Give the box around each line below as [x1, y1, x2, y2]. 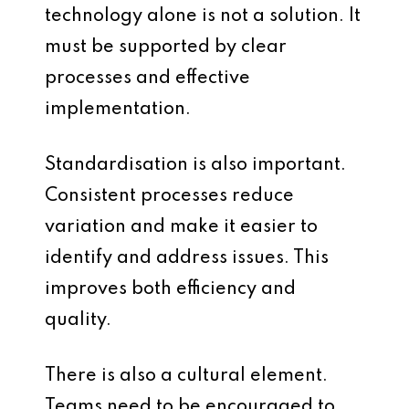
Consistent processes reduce [45, 187, 294, 205]
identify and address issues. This [45, 249, 329, 267]
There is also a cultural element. [45, 367, 328, 385]
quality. [45, 311, 111, 330]
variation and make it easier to [45, 218, 318, 236]
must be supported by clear [45, 38, 287, 57]
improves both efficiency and [45, 280, 296, 299]
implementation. [45, 100, 191, 119]
